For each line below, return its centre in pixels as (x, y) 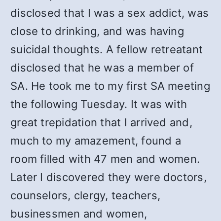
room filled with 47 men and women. (105, 159)
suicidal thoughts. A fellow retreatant (107, 49)
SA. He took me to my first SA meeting (110, 86)
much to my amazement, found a (96, 141)
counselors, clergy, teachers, (86, 195)
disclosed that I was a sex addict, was (110, 13)
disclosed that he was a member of (102, 68)
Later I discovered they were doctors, (109, 177)
